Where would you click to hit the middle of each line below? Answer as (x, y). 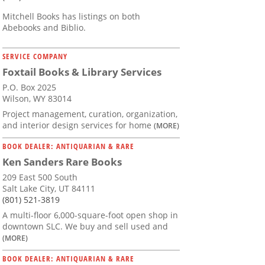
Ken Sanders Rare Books (62, 162)
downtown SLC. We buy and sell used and (85, 227)
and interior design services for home (78, 125)
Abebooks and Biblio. (44, 28)
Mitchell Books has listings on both (71, 17)
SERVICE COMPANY (35, 56)
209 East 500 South (40, 177)
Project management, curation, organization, (90, 114)
